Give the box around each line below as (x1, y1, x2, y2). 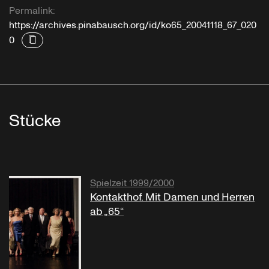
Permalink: (9, 4, 55, 18)
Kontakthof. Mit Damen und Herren (90, 190, 255, 205)
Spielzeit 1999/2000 (90, 177, 174, 190)
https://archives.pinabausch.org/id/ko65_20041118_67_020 (9, 19, 256, 32)
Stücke (9, 109, 61, 133)
